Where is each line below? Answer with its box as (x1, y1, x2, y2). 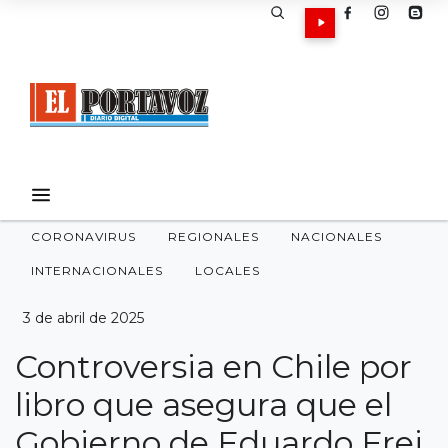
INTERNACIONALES (31, 263, 163, 278)
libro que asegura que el (15, 385, 392, 424)
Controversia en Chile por (15, 347, 412, 386)
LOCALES (195, 263, 260, 278)
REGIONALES (168, 229, 259, 244)
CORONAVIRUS (31, 229, 136, 244)
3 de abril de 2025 (23, 309, 144, 327)
